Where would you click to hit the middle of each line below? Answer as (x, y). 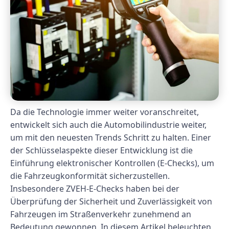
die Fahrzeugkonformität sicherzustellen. (90, 176)
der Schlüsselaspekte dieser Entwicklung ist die (101, 151)
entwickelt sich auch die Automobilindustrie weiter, (108, 125)
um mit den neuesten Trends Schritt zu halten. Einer (111, 138)
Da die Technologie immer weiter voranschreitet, (105, 112)
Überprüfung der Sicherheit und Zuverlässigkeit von (111, 202)
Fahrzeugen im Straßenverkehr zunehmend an (101, 214)
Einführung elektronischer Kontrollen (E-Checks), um (112, 163)
